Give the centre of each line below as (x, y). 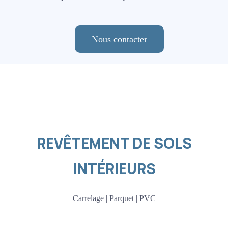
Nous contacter (119, 39)
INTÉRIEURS (114, 169)
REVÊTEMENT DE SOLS (114, 143)
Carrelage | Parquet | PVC (114, 198)
